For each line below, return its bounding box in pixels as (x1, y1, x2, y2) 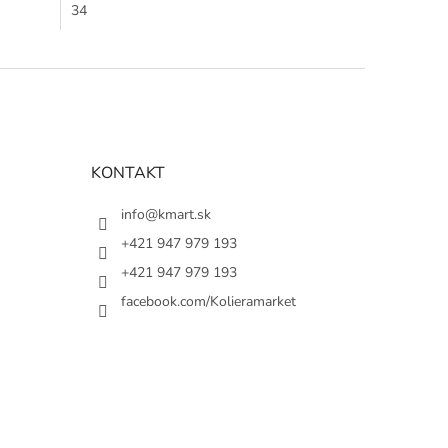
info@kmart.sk (120, 204, 211, 224)
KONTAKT (90, 161, 165, 184)
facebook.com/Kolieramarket (120, 291, 296, 311)
